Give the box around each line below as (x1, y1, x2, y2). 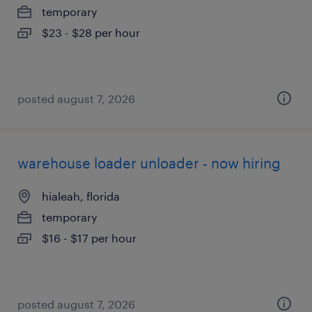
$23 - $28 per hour (42, 26, 140, 39)
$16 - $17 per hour (42, 231, 136, 244)
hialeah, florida (42, 189, 120, 203)
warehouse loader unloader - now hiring (17, 155, 281, 171)
